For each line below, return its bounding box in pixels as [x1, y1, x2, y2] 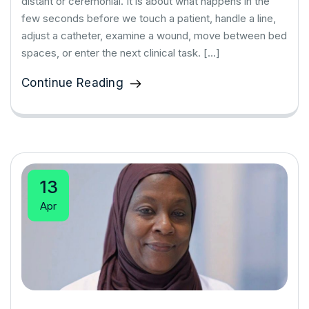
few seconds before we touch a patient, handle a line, [21, 11, 276, 25]
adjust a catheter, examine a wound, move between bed [21, 28, 287, 42]
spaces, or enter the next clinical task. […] [21, 46, 220, 59]
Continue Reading [21, 75, 124, 90]
